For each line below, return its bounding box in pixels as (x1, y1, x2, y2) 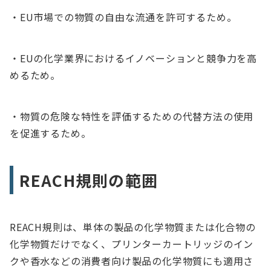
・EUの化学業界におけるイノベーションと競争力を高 (10, 51, 257, 66)
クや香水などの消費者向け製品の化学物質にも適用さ (10, 253, 254, 268)
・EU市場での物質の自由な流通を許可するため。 (10, 10, 237, 25)
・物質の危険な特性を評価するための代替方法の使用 (10, 109, 254, 124)
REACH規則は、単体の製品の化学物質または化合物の (10, 219, 256, 234)
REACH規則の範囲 (19, 168, 158, 191)
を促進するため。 (10, 126, 91, 141)
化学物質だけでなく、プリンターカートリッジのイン (10, 236, 254, 251)
